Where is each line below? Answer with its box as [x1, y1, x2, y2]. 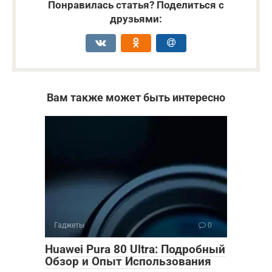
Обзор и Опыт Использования [45, 254, 211, 268]
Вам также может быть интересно [47, 90, 225, 104]
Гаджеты [54, 220, 84, 229]
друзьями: [110, 12, 162, 25]
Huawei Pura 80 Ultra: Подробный [45, 242, 225, 256]
